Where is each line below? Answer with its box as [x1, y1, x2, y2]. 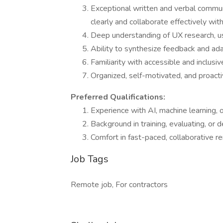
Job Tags [71, 152, 109, 166]
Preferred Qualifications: [71, 92, 165, 103]
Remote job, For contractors [71, 179, 168, 190]
